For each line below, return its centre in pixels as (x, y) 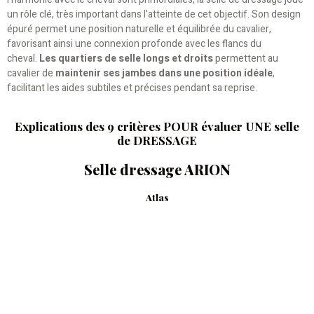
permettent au (246, 58)
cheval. (23, 58)
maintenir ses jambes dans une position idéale (164, 73)
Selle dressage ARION (157, 170)
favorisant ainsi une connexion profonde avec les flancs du (134, 43)
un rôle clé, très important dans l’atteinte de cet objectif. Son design (154, 14)
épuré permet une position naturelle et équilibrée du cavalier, (139, 29)
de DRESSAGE (157, 141)
